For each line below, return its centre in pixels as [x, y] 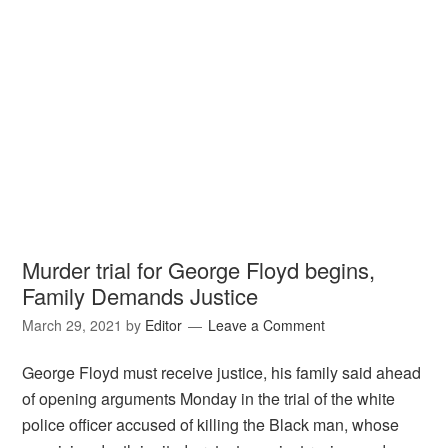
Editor [164, 325]
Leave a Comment [267, 325]
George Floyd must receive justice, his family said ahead [222, 372]
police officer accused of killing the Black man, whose [211, 424]
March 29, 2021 [72, 325]
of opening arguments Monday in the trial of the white [209, 398]
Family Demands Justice [140, 295]
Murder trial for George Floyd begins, [199, 269]
